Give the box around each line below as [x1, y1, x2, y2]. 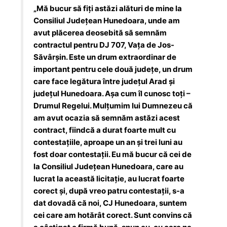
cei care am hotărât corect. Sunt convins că [33, 210, 193, 220]
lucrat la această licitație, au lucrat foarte [33, 173, 185, 183]
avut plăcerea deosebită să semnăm [33, 27, 167, 37]
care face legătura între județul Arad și [33, 76, 175, 86]
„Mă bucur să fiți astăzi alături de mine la [33, 3, 182, 13]
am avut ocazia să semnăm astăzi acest [33, 112, 180, 123]
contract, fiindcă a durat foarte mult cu [33, 125, 176, 135]
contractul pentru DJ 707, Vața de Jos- [33, 40, 175, 50]
